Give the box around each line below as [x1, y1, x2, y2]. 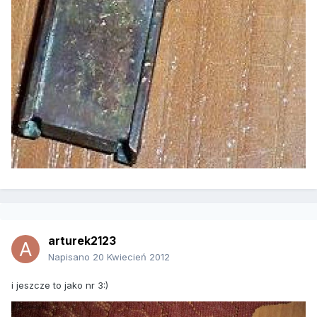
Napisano [48, 251, 93, 263]
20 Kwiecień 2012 [93, 251, 170, 263]
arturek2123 [48, 234, 116, 248]
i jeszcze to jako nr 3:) [11, 279, 108, 292]
